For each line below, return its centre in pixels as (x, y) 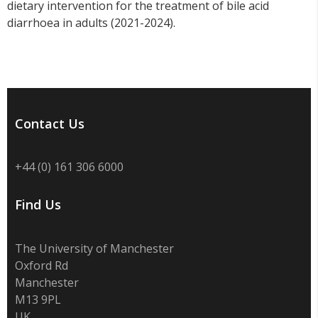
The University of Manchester (94, 248)
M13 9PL (38, 299)
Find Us (38, 205)
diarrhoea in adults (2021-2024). (91, 23)
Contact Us (49, 124)
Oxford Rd (41, 265)
